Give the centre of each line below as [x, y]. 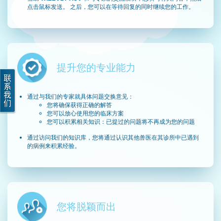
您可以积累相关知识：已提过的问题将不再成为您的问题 [121, 122]
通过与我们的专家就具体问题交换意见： [80, 96]
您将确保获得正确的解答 [79, 105]
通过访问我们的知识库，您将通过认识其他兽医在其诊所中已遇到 [113, 137]
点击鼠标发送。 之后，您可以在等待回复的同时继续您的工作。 [111, 7]
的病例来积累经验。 [54, 146]
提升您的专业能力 [96, 68]
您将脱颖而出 [86, 207]
